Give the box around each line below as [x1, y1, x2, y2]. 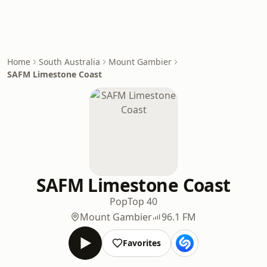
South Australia [39, 56, 100, 67]
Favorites [122, 237, 161, 249]
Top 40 [127, 195, 157, 208]
